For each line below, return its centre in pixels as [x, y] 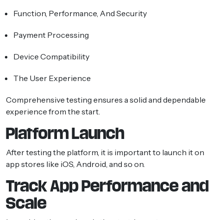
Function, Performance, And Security [80, 13]
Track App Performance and [107, 186]
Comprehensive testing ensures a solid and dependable [106, 99]
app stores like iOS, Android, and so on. [76, 164]
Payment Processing [51, 35]
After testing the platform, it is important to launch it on [105, 152]
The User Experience [52, 78]
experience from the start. [53, 111]
